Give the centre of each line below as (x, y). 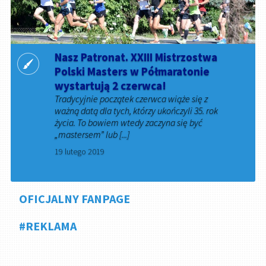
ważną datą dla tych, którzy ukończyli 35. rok (137, 111)
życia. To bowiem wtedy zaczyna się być (129, 123)
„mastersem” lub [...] (92, 134)
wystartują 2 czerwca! (111, 86)
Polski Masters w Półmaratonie (132, 72)
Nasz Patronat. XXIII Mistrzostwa (136, 57)
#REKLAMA (48, 226)
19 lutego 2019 (80, 152)
